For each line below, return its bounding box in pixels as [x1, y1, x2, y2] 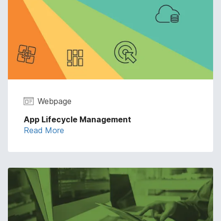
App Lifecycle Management [24, 114, 131, 124]
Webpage [37, 96, 72, 106]
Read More [24, 125, 64, 135]
